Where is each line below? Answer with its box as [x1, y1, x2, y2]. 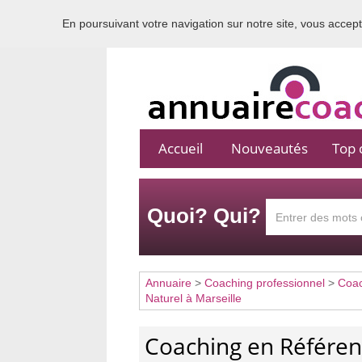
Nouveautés [230, 139, 308, 158]
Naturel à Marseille [145, 292, 242, 305]
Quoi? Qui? [147, 204, 261, 228]
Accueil [158, 139, 203, 158]
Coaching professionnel [204, 276, 325, 289]
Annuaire [145, 276, 192, 289]
